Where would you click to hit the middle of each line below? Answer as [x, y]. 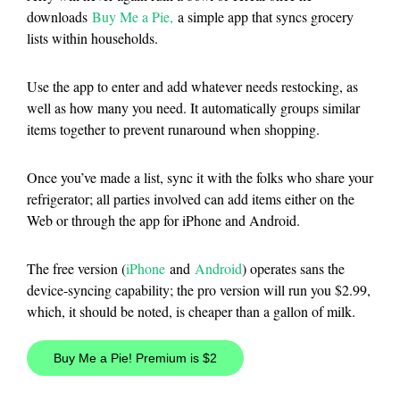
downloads [59, 17]
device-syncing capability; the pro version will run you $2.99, [199, 290]
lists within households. [92, 38]
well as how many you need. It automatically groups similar [193, 108]
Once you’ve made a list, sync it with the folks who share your [200, 178]
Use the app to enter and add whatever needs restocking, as [192, 87]
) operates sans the [293, 269]
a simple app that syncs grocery [263, 17]
